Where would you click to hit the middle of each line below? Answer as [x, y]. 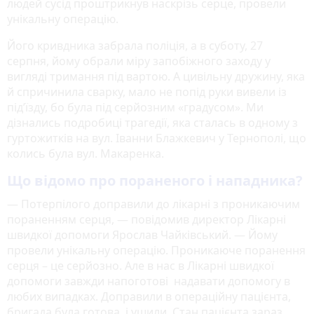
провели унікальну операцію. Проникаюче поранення [156, 250]
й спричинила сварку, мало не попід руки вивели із [147, 91]
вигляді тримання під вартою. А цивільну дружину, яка [156, 76]
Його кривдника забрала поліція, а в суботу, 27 [135, 45]
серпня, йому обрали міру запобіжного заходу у [139, 61]
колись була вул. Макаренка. [86, 153]
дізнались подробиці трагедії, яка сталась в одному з [152, 122]
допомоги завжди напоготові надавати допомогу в [149, 281]
